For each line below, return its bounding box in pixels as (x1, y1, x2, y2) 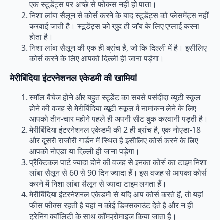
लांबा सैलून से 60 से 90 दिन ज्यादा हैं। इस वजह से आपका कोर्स (29, 167, 207, 179)
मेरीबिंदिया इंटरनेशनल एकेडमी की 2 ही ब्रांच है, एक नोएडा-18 (29, 124, 201, 136)
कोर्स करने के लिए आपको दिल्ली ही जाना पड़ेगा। (29, 53, 164, 64)
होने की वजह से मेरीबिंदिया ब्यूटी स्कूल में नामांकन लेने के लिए (29, 103, 196, 114)
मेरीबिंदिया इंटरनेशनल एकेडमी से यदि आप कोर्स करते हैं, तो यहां (29, 189, 203, 200)
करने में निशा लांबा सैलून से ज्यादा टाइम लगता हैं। (29, 178, 166, 190)
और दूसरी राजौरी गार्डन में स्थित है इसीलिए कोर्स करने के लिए (29, 135, 198, 146)
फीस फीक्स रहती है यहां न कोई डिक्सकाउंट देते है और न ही (29, 200, 193, 211)
